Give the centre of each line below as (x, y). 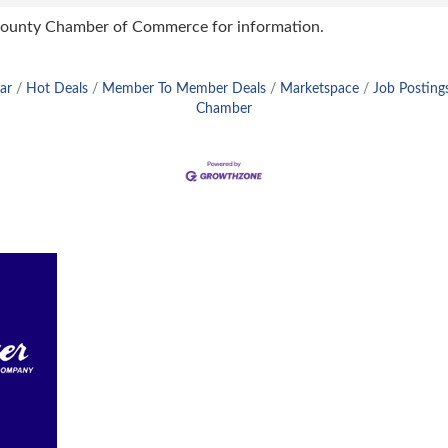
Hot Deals (57, 89)
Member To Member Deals (184, 89)
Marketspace (319, 89)
